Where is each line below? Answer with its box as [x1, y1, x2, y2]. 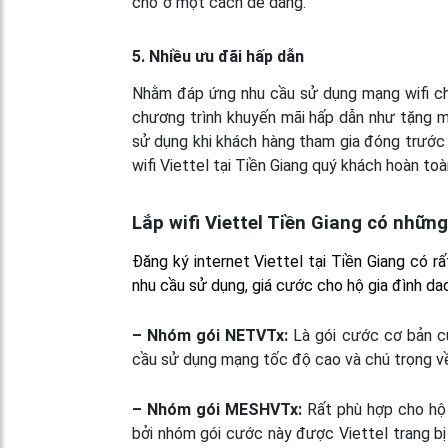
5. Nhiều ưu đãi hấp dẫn [132, 46, 304, 66]
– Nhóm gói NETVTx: [132, 325, 289, 345]
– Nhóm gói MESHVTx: [132, 399, 302, 419]
